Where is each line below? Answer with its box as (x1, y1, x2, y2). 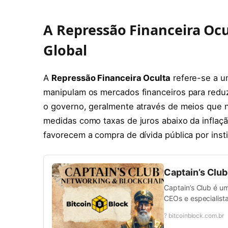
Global (43, 40, 87, 60)
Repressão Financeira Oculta (51, 72, 170, 83)
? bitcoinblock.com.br (164, 212, 224, 220)
